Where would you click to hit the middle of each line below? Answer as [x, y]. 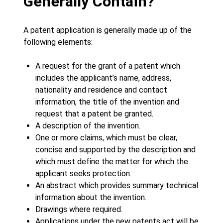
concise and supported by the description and [115, 150]
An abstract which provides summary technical [117, 185]
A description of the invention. [88, 126]
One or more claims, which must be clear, [106, 138]
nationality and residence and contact [101, 90]
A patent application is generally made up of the [108, 30]
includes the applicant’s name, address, [103, 78]
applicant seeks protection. [83, 173]
